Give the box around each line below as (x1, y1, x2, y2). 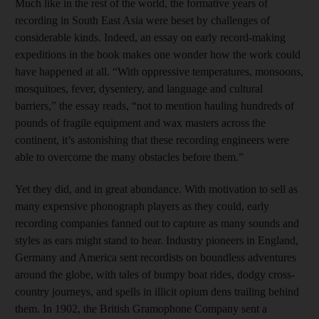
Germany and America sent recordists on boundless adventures (15, 251, 296, 263)
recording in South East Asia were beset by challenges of (15, 14, 270, 26)
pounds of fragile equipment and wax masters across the (15, 116, 266, 129)
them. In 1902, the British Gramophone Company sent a (15, 302, 267, 315)
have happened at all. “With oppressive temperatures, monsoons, (15, 65, 303, 78)
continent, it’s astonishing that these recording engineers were (15, 133, 289, 146)
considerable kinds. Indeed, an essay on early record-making (15, 31, 286, 43)
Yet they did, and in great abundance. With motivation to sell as (15, 182, 298, 195)
